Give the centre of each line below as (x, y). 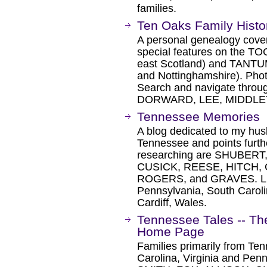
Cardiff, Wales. (172, 203)
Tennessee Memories (198, 117)
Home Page (171, 232)
